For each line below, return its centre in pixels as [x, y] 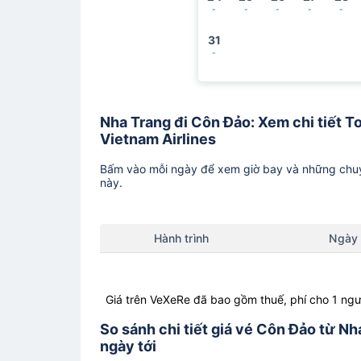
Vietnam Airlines [158, 139]
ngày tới [128, 346]
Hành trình [181, 238]
